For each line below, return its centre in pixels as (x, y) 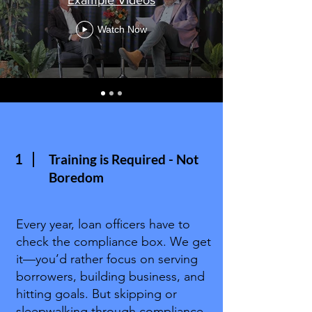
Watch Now (122, 29)
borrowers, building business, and (110, 276)
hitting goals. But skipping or (96, 294)
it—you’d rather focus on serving (107, 259)
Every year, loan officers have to (103, 224)
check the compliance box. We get (114, 242)
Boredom (76, 177)
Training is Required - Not (124, 159)
